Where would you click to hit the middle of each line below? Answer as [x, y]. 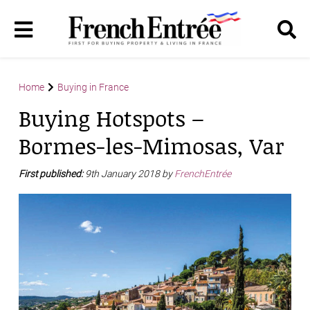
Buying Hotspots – [111, 118]
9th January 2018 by [130, 174]
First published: [52, 174]
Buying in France [93, 88]
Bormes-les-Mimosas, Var [152, 146]
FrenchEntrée [204, 174]
